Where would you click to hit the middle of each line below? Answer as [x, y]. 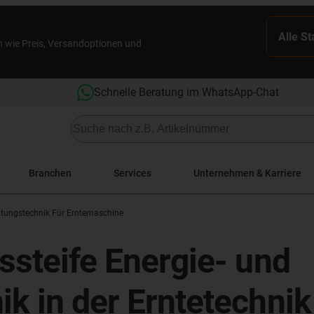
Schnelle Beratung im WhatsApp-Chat [186, 92]
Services [132, 173]
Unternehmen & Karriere [247, 173]
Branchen [50, 173]
